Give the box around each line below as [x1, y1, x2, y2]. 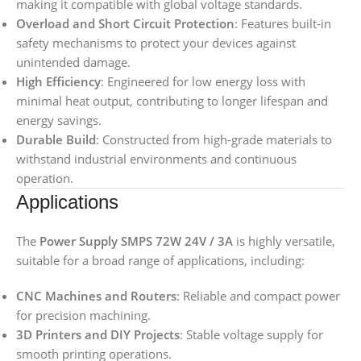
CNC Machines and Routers [16, 288, 176, 305]
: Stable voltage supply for [180, 326, 323, 343]
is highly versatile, [233, 233, 335, 250]
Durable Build [16, 131, 96, 148]
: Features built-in [234, 15, 331, 32]
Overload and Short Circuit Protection [16, 15, 234, 32]
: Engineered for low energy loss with [101, 73, 305, 90]
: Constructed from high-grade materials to [96, 131, 332, 148]
